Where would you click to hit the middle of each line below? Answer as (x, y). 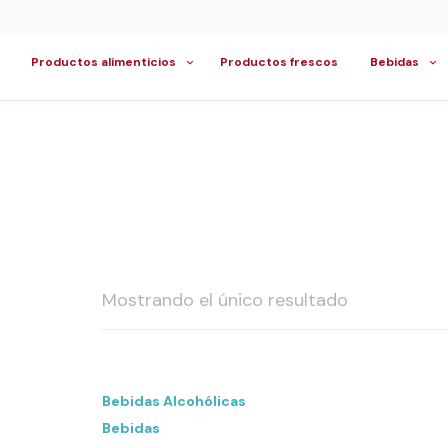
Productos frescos (279, 62)
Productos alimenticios (103, 62)
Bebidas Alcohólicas (174, 401)
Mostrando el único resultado (225, 300)
